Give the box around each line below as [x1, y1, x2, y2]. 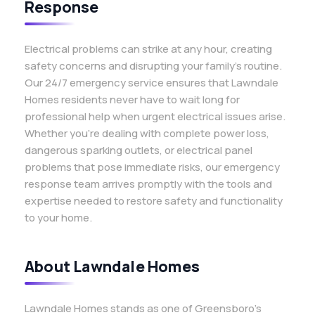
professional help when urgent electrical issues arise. [25, 109, 285, 124]
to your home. [25, 210, 92, 225]
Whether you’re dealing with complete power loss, [25, 126, 269, 141]
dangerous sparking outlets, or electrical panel [25, 143, 252, 157]
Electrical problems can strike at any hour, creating [25, 41, 272, 56]
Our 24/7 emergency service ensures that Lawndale [25, 75, 278, 90]
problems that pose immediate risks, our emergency [25, 160, 280, 174]
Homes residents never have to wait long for [25, 92, 240, 107]
